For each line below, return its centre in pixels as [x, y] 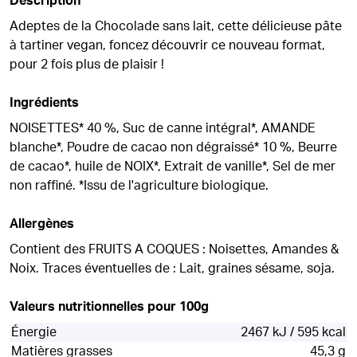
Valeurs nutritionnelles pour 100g [109, 307]
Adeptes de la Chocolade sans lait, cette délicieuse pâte [176, 26]
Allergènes [42, 224]
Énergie [34, 332]
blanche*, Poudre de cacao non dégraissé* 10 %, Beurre [173, 147]
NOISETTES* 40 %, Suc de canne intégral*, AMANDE [163, 128]
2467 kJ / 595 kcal [293, 332]
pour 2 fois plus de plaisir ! [87, 65]
